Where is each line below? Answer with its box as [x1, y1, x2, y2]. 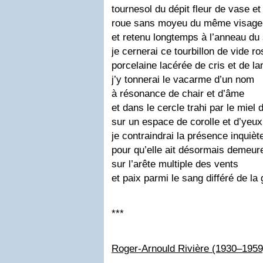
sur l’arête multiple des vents [112, 159, 238, 170]
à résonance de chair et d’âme [112, 88, 244, 99]
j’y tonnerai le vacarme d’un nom [112, 74, 254, 85]
